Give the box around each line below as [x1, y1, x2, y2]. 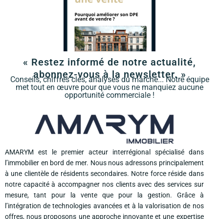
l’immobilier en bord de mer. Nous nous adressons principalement [5, 159, 204, 167]
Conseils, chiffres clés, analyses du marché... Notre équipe [10, 75, 209, 85]
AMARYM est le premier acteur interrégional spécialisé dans [5, 148, 204, 156]
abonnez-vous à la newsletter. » [33, 68, 186, 81]
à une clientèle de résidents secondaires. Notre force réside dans [5, 170, 204, 178]
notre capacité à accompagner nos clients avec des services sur [5, 180, 204, 189]
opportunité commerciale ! [65, 90, 154, 100]
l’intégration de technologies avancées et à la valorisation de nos [5, 202, 204, 210]
